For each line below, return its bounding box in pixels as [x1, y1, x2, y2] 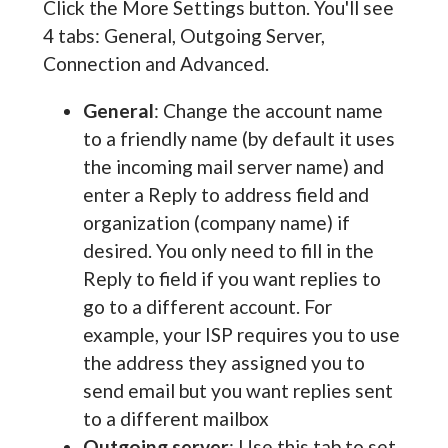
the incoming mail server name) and [82, 155, 384, 179]
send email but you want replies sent [82, 379, 393, 403]
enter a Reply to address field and [82, 183, 369, 207]
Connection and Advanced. [42, 52, 269, 76]
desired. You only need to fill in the [82, 239, 374, 263]
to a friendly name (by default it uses [82, 127, 395, 151]
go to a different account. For [82, 295, 332, 319]
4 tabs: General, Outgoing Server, [42, 24, 325, 48]
